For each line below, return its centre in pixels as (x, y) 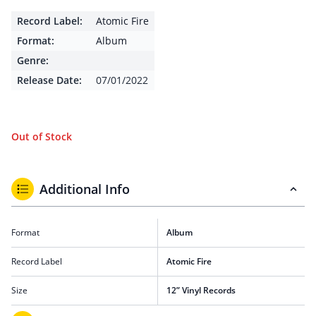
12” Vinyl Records (201, 290)
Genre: (33, 60)
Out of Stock (42, 136)
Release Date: (49, 80)
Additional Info (85, 189)
